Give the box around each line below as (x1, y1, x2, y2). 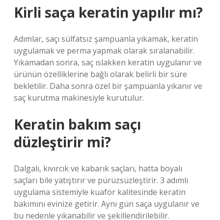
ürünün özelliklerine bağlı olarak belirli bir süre (14, 69, 187, 80)
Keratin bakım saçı (14, 115, 141, 134)
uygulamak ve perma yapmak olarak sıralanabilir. (14, 45, 194, 56)
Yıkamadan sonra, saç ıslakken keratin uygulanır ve (14, 57, 202, 68)
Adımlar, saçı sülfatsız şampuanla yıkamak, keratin (14, 33, 198, 44)
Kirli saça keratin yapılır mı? (14, 3, 203, 22)
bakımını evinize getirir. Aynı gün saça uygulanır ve (14, 198, 199, 209)
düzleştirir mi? (14, 133, 111, 151)
